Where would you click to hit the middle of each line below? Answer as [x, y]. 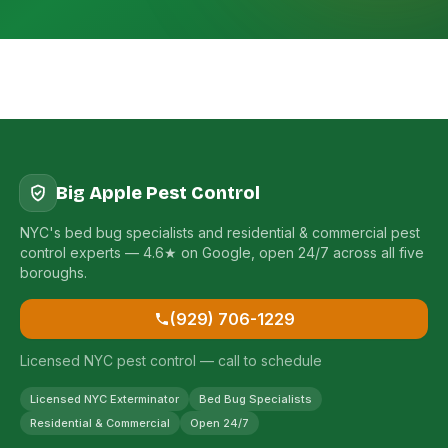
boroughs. [53, 272]
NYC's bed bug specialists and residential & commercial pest [220, 232]
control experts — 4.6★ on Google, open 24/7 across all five [222, 252]
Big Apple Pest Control [158, 193]
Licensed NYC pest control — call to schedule [171, 360]
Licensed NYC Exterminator [104, 399]
